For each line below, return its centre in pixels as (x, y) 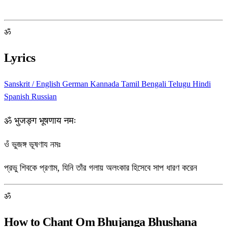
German (76, 84)
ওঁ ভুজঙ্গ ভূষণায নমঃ (32, 145)
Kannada (106, 84)
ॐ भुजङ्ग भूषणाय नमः (40, 120)
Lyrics (20, 58)
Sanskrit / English (33, 84)
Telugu (180, 84)
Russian (44, 97)
